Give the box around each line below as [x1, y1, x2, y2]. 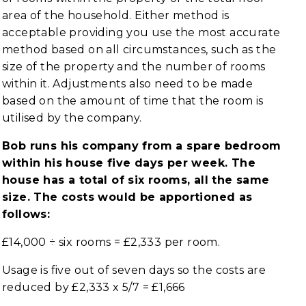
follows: [2, 208, 51, 221]
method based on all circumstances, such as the [2, 43, 277, 56]
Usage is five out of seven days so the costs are [2, 264, 266, 277]
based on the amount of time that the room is [2, 94, 264, 107]
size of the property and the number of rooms [2, 60, 266, 73]
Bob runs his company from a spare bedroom [2, 139, 281, 152]
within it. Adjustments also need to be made [2, 77, 253, 90]
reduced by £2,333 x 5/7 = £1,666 [2, 281, 185, 294]
